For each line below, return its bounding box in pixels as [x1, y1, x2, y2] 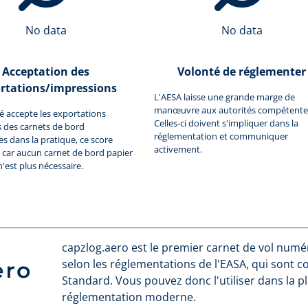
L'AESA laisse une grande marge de [154, 90, 295, 103]
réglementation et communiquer [154, 129, 288, 142]
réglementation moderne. [61, 289, 196, 305]
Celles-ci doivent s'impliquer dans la [154, 116, 298, 129]
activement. [154, 142, 202, 155]
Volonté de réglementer [177, 63, 306, 79]
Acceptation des [2, 63, 89, 79]
